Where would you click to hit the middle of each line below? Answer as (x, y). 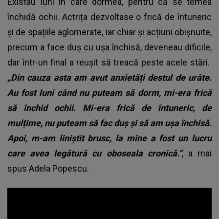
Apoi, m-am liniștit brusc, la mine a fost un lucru (109, 138)
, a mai (197, 153)
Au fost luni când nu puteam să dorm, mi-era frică (109, 92)
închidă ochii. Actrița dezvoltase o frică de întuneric (109, 17)
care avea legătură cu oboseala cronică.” (95, 153)
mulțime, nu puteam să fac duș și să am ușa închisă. (109, 123)
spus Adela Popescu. (48, 168)
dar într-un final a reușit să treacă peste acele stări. (109, 62)
